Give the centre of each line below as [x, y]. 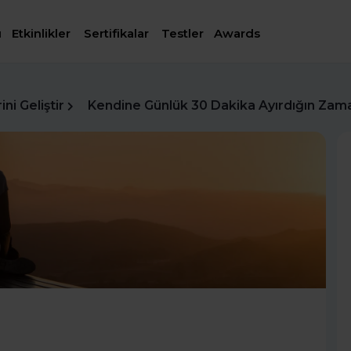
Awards [237, 34]
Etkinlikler [42, 34]
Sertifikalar [116, 34]
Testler [183, 34]
